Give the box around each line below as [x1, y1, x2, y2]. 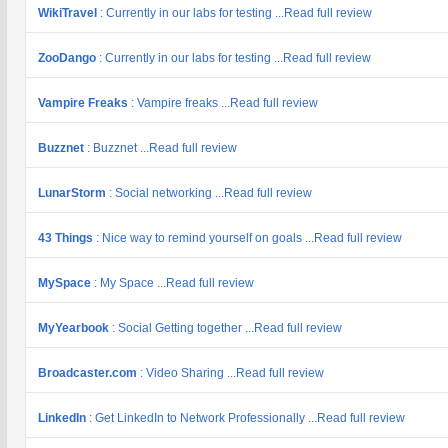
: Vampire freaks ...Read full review [131, 96, 318, 110]
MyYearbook [38, 321, 112, 335]
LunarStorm [38, 186, 109, 200]
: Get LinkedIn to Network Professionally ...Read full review [89, 411, 405, 425]
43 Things [38, 231, 96, 245]
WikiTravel [38, 6, 100, 20]
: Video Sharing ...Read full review [140, 366, 324, 380]
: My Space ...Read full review [94, 276, 254, 290]
